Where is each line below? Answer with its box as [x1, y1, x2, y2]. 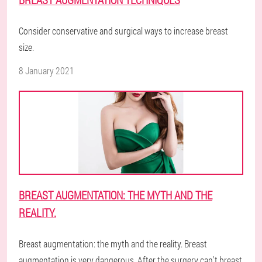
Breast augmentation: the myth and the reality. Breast [19, 237, 207, 250]
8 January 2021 [19, 64, 74, 77]
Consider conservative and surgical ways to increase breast [19, 25, 228, 37]
